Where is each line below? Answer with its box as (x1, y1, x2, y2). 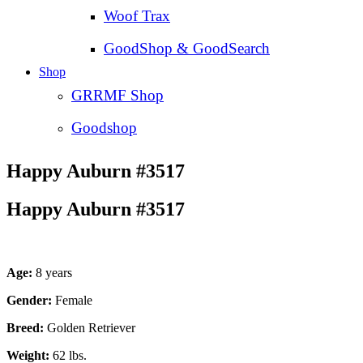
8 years (32, 266, 72, 280)
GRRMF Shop (71, 87, 164, 105)
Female (52, 293, 92, 308)
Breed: (6, 321, 44, 335)
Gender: (6, 293, 52, 308)
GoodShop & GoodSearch (104, 40, 270, 58)
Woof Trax (104, 7, 170, 25)
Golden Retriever (44, 321, 135, 335)
